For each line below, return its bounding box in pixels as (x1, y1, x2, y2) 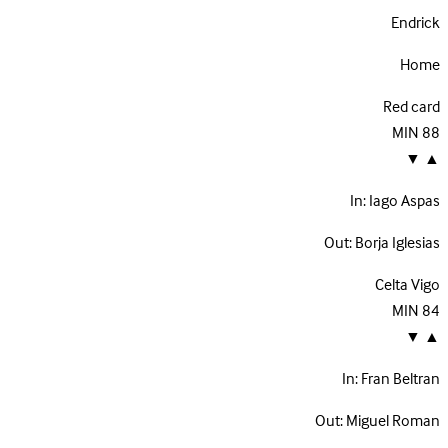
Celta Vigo (375, 272, 440, 299)
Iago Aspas (369, 188, 440, 215)
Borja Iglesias (355, 230, 440, 257)
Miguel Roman (346, 408, 440, 435)
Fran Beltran (361, 366, 440, 393)
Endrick (391, 10, 440, 37)
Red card (383, 94, 440, 121)
